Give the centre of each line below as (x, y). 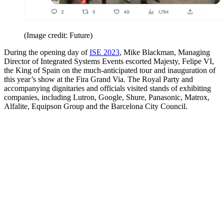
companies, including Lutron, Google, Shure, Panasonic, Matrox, (107, 97)
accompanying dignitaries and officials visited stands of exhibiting (107, 88)
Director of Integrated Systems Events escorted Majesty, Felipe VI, (109, 61)
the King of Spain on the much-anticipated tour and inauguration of (110, 70)
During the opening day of (47, 52)
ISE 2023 (104, 52)
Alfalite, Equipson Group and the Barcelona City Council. (97, 106)
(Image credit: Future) (58, 35)
